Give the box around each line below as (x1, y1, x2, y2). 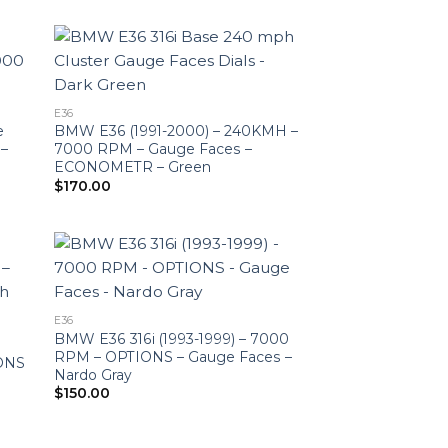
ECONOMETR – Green (54, 158, 212, 177)
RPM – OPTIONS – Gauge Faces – (54, 347, 293, 366)
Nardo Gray (54, 365, 133, 384)
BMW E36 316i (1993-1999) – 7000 (54, 329, 290, 348)
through (181, 7, 239, 26)
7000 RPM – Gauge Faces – (54, 140, 253, 159)
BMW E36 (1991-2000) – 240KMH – (54, 122, 299, 141)
